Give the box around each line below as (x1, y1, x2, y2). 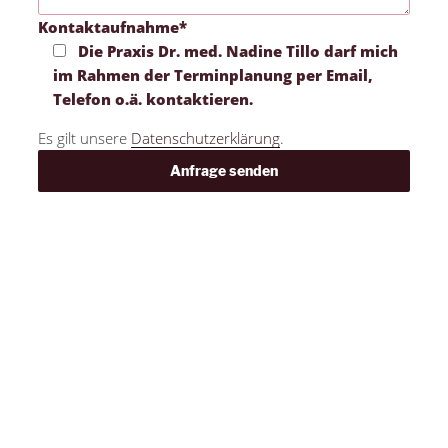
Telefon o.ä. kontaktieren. (53, 89, 253, 110)
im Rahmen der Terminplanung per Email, (53, 65, 373, 86)
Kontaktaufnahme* (38, 17, 187, 38)
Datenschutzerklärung (131, 128, 280, 149)
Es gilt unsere (38, 128, 131, 149)
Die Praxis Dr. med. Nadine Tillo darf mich (77, 41, 398, 62)
